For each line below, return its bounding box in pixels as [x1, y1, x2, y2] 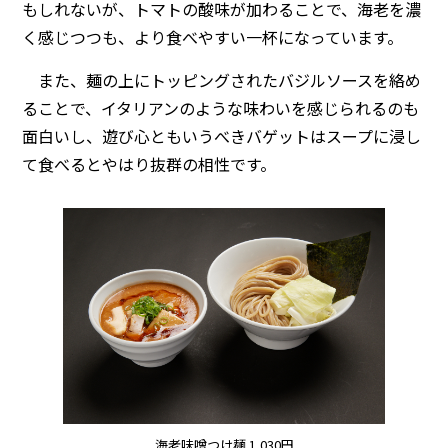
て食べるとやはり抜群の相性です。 [22, 152, 277, 177]
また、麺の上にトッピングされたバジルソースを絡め [22, 68, 422, 93]
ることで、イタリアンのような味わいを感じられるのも [22, 96, 420, 121]
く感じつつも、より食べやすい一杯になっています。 [22, 25, 404, 50]
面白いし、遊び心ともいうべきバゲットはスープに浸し [22, 124, 422, 149]
